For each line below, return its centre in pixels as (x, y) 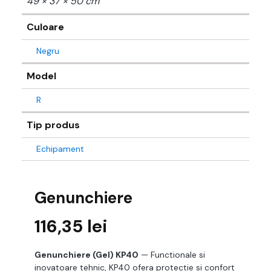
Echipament (60, 149)
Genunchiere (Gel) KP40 (87, 254)
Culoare (45, 27)
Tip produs (53, 125)
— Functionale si (172, 254)
